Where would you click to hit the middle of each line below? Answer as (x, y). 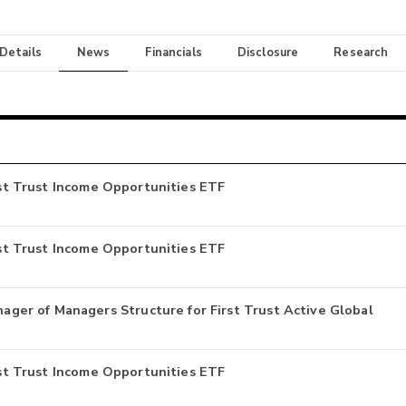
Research (361, 53)
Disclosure (268, 53)
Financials (174, 53)
